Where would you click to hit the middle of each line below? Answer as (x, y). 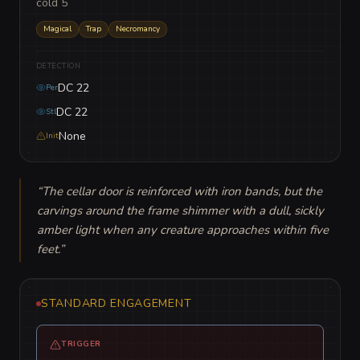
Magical (57, 29)
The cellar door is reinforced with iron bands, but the (182, 191)
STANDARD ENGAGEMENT (117, 303)
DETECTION (59, 66)
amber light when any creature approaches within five (183, 230)
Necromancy (138, 29)
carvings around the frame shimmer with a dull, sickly (180, 211)
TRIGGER (81, 344)
